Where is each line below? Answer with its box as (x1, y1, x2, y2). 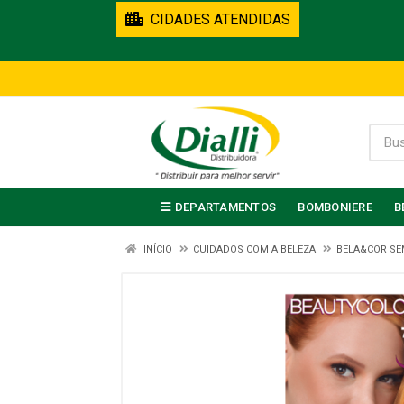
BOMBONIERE (298, 200, 372, 214)
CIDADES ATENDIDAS (143, 11, 290, 28)
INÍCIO (141, 243, 172, 255)
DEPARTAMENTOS (174, 200, 277, 214)
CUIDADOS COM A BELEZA (193, 243, 316, 255)
